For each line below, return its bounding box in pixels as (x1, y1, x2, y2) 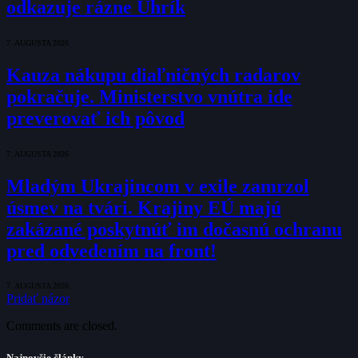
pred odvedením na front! (6, 240, 217, 261)
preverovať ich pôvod (6, 107, 185, 129)
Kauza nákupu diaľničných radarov (6, 64, 300, 86)
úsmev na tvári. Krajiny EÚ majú (6, 197, 281, 218)
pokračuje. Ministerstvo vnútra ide (6, 86, 292, 107)
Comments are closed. (6, 319, 117, 333)
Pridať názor (6, 292, 70, 306)
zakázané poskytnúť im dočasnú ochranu (6, 218, 342, 240)
